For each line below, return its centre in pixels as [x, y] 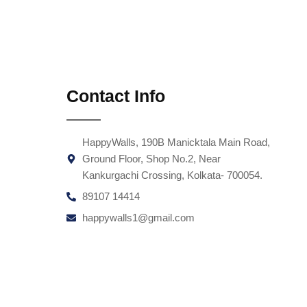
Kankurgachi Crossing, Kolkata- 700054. [172, 175]
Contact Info [116, 96]
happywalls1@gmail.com [138, 218]
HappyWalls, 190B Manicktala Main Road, [176, 143]
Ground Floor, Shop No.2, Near [151, 159]
